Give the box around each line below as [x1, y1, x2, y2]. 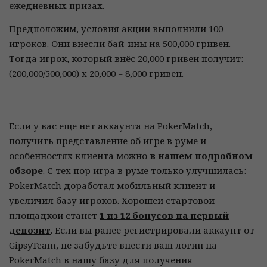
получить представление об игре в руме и [9, 135, 206, 147]
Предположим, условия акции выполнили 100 [9, 23, 223, 35]
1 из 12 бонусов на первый [100, 209, 229, 221]
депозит [9, 224, 51, 236]
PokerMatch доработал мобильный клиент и [9, 179, 215, 191]
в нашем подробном [150, 150, 253, 162]
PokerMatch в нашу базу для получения [9, 254, 193, 266]
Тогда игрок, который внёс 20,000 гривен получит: [9, 52, 243, 64]
